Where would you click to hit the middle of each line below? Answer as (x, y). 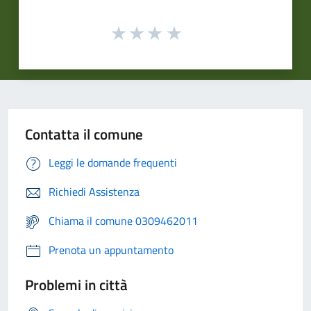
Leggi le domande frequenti (113, 163)
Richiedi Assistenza (94, 192)
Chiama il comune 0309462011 (123, 221)
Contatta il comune (84, 134)
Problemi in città (76, 285)
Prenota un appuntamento (111, 250)
